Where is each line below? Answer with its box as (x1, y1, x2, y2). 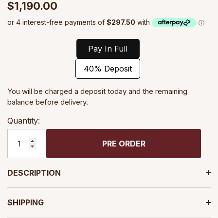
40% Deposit (84, 64, 132, 74)
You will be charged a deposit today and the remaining (7, 87, 187, 96)
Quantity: (7, 116, 40, 126)
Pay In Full (88, 44, 128, 54)
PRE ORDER (102, 139, 145, 149)
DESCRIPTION (7, 168, 61, 178)
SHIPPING (7, 198, 44, 208)
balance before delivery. (7, 97, 88, 107)
